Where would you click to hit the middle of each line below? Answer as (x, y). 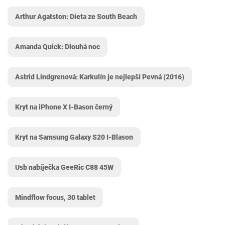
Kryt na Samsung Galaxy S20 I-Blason (74, 137)
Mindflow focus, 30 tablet (55, 197)
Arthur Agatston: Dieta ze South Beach (76, 17)
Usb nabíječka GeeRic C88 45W (64, 167)
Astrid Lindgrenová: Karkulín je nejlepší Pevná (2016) (100, 77)
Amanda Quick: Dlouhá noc (58, 47)
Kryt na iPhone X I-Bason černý (64, 107)
